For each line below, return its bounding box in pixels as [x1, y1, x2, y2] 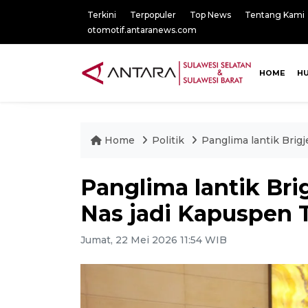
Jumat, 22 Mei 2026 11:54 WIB [80, 234, 227, 246]
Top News [190, 10, 231, 20]
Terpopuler [130, 10, 176, 20]
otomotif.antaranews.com [87, 25, 197, 35]
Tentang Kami [245, 10, 305, 20]
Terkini [87, 10, 116, 20]
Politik [152, 134, 187, 146]
